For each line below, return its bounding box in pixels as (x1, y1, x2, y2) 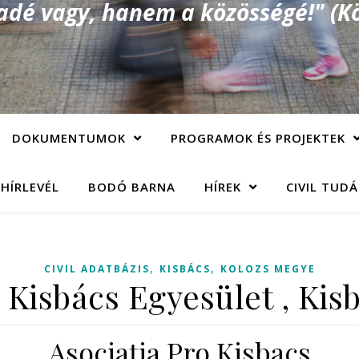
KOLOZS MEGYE (220, 262, 316, 276)
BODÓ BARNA (87, 179, 175, 195)
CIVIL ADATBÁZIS (43, 262, 150, 276)
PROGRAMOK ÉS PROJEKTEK (170, 130, 345, 146)
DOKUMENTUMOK (11, 130, 126, 146)
